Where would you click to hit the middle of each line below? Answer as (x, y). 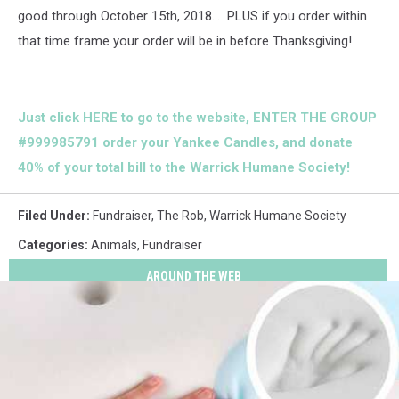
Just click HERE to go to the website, (135, 118)
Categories (51, 245)
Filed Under (52, 216)
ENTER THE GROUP (315, 118)
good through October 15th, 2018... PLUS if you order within (192, 16)
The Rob (180, 216)
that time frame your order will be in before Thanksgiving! (185, 41)
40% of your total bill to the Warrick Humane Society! (184, 167)
